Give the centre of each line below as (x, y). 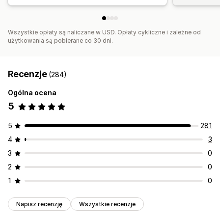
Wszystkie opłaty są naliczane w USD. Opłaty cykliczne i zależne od (104, 32)
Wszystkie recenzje (107, 204)
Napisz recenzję (39, 204)
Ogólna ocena (32, 93)
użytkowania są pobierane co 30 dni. (60, 41)
